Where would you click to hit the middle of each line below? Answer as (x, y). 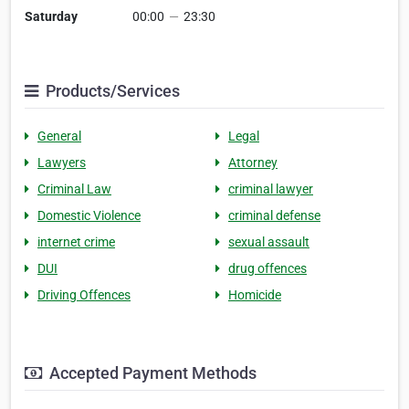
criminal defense (274, 216)
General (59, 136)
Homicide (255, 295)
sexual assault (269, 242)
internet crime (76, 242)
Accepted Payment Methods (151, 373)
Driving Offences (84, 295)
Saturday (51, 17)
